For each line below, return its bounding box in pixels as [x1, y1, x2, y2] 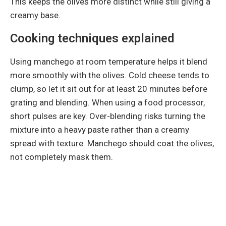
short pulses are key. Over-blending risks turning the [10, 110, 205, 121]
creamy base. [10, 10, 61, 20]
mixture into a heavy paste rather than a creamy [10, 124, 189, 135]
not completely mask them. [10, 151, 113, 162]
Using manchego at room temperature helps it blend [10, 56, 207, 67]
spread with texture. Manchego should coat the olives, [10, 138, 214, 148]
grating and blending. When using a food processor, [10, 97, 205, 107]
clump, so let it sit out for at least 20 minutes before [10, 83, 207, 94]
